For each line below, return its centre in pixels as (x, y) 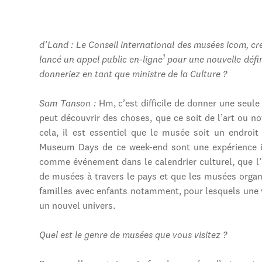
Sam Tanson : (69, 104)
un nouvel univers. (77, 207)
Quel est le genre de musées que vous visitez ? (133, 236)
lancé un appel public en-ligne (101, 61)
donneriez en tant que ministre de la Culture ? (133, 75)
